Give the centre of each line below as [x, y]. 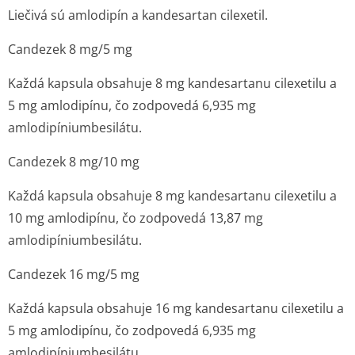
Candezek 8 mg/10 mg [74, 162]
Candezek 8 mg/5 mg [70, 49]
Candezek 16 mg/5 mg [74, 274]
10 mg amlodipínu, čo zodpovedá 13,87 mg [136, 218]
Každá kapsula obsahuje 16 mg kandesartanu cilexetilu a [176, 308]
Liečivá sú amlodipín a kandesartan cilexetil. [138, 15]
